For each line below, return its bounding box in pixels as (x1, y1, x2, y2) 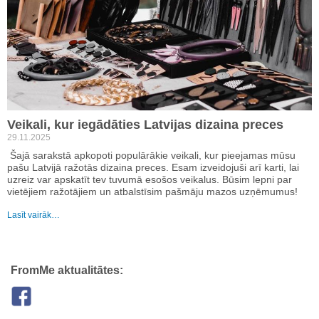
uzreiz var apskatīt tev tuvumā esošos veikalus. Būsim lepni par (7, 174, 292, 186)
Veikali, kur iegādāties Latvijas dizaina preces (7, 117, 283, 132)
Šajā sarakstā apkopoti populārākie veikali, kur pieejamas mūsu (7, 150, 296, 162)
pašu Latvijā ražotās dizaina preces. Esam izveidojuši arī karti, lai (7, 162, 299, 174)
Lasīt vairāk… (7, 210, 60, 221)
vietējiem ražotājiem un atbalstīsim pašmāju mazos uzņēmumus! (7, 186, 298, 198)
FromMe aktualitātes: (11, 264, 123, 277)
